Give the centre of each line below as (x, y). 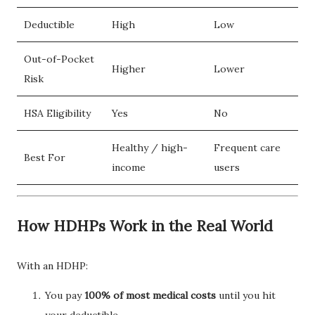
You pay (65, 295)
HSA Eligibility (57, 113)
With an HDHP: (52, 265)
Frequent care (247, 147)
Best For (45, 157)
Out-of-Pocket (59, 59)
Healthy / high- (150, 147)
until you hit (246, 295)
